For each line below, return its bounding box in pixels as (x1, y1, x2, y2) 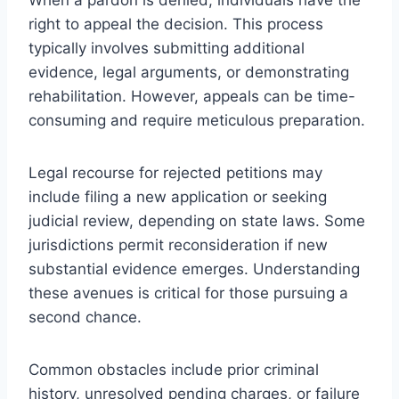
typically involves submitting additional (28, 38, 305, 57)
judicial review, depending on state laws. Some (28, 211, 365, 230)
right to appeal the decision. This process (28, 14, 323, 33)
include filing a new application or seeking (28, 187, 327, 206)
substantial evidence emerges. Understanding (28, 259, 360, 278)
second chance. (28, 307, 142, 326)
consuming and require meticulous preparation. (28, 110, 365, 129)
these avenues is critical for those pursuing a (28, 283, 348, 302)
